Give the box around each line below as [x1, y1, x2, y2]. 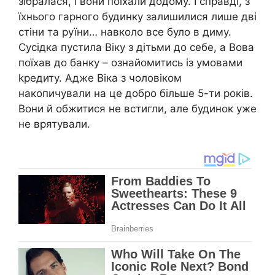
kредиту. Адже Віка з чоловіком [18, 71, 182, 84]
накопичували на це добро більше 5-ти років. [18, 87, 253, 99]
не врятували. [18, 117, 90, 130]
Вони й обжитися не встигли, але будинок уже [18, 102, 257, 115]
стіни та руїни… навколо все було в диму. [18, 25, 231, 38]
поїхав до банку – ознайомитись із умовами [18, 56, 242, 69]
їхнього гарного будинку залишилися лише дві [18, 10, 257, 23]
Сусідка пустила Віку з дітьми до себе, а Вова [18, 41, 254, 53]
